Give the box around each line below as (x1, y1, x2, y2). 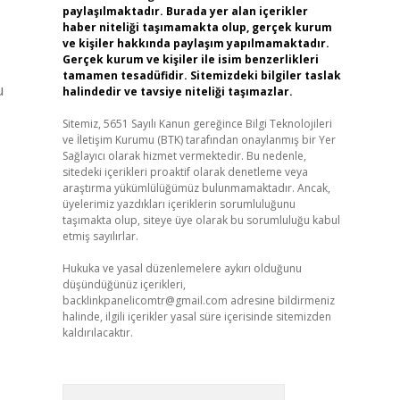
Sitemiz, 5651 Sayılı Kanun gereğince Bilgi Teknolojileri (62, 116, 332, 131)
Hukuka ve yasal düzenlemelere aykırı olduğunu (62, 261, 302, 276)
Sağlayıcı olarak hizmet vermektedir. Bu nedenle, (62, 148, 306, 163)
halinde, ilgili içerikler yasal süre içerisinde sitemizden (62, 309, 331, 324)
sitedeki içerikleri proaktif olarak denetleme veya (62, 164, 308, 179)
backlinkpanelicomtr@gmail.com (62, 293, 228, 308)
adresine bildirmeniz (227, 293, 335, 308)
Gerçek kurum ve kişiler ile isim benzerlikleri (62, 52, 319, 67)
